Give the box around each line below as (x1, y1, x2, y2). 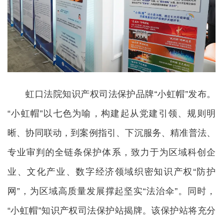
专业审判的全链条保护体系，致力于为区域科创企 (7, 147, 216, 158)
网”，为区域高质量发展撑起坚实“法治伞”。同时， (7, 186, 216, 197)
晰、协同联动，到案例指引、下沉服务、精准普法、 (7, 128, 216, 138)
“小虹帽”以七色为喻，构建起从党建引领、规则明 (7, 109, 216, 119)
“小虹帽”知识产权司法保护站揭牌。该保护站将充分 (7, 206, 216, 216)
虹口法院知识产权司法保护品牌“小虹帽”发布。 (7, 89, 216, 100)
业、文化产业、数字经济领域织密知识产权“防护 (7, 167, 216, 177)
